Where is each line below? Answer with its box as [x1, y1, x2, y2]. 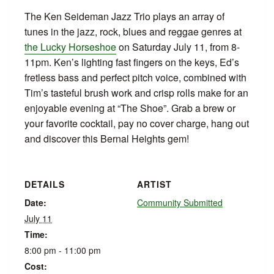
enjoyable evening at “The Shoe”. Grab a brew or [24, 101, 235, 115]
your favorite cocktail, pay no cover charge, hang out [24, 116, 249, 130]
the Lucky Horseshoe [24, 40, 116, 54]
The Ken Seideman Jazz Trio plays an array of [24, 9, 224, 23]
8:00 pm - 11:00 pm [24, 244, 101, 256]
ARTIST [137, 178, 172, 190]
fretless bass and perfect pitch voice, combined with [24, 70, 246, 84]
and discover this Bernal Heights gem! [24, 131, 189, 146]
